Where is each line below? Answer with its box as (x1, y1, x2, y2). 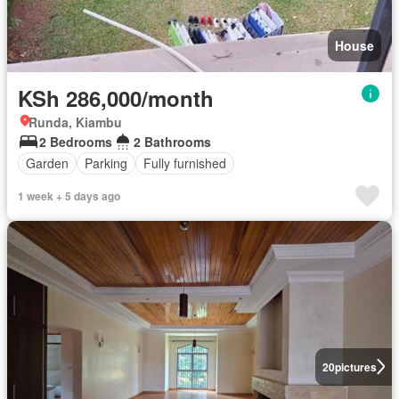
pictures (334, 358, 377, 375)
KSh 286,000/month (18, 82, 214, 113)
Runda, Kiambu (28, 112, 122, 131)
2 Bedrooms (39, 132, 112, 151)
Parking (85, 154, 127, 173)
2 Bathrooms (134, 132, 211, 151)
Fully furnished (143, 154, 226, 173)
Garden (26, 154, 69, 173)
